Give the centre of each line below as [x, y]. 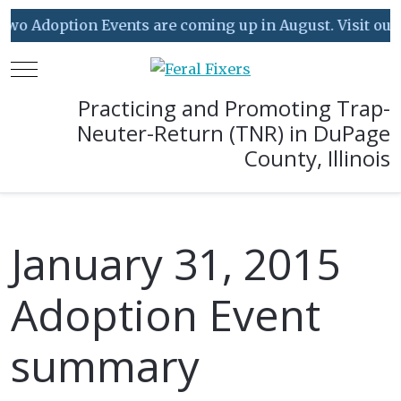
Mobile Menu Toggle [98, 68]
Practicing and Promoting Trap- [234, 108]
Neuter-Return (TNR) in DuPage [234, 133]
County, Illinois [317, 158]
